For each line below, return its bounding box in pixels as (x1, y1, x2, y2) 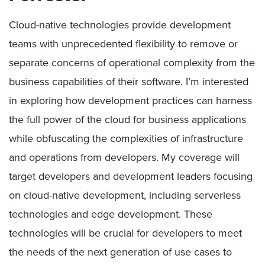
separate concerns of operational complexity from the (9, 55, 255, 70)
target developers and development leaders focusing (9, 169, 253, 184)
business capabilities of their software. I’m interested (9, 74, 248, 89)
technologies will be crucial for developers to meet (9, 225, 242, 241)
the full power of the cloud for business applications (9, 112, 246, 127)
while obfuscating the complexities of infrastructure (9, 131, 243, 146)
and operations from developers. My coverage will (9, 150, 240, 165)
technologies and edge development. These (9, 206, 212, 222)
